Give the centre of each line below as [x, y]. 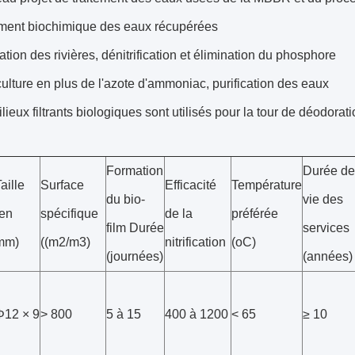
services [326, 228]
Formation [135, 171]
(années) [328, 256]
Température [267, 185]
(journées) [135, 256]
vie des [323, 199]
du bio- [126, 199]
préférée [255, 214]
